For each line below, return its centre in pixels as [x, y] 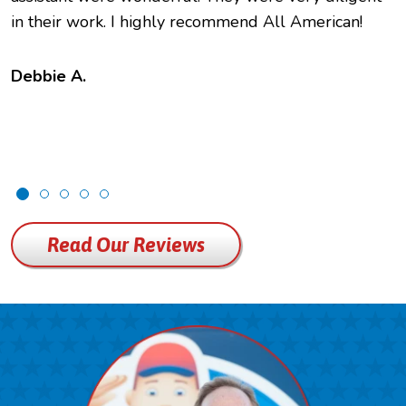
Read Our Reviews [126, 244]
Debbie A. [48, 77]
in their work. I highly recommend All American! [187, 22]
